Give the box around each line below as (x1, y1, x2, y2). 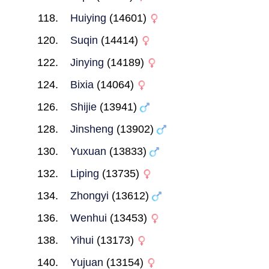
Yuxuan (70, 145, 106, 157)
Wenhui (70, 212, 107, 224)
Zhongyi (70, 190, 109, 202)
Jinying (70, 56, 104, 68)
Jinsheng (70, 123, 113, 135)
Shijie (70, 101, 97, 113)
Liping (70, 168, 99, 180)
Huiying (70, 12, 106, 24)
